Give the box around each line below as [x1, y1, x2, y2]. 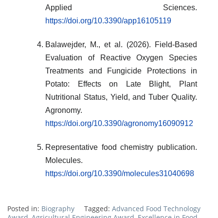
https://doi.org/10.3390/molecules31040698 [45, 169, 194, 178]
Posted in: [7, 204, 41, 214]
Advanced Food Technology [112, 204, 200, 214]
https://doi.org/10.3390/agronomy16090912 [45, 119, 193, 128]
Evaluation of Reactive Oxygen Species [45, 54, 197, 62]
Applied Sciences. [45, 3, 197, 12]
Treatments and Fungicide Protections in [45, 67, 197, 75]
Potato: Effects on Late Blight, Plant [45, 80, 197, 89]
